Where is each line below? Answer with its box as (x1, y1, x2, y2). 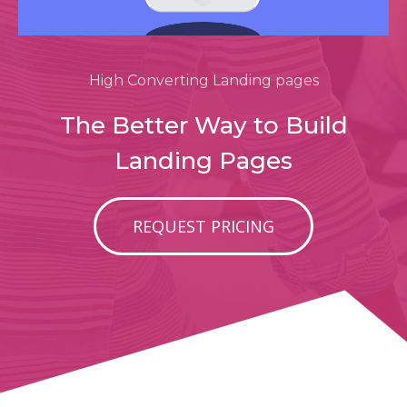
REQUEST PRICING (133, 215, 274, 237)
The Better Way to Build (59, 111, 348, 140)
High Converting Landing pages (88, 72, 319, 89)
